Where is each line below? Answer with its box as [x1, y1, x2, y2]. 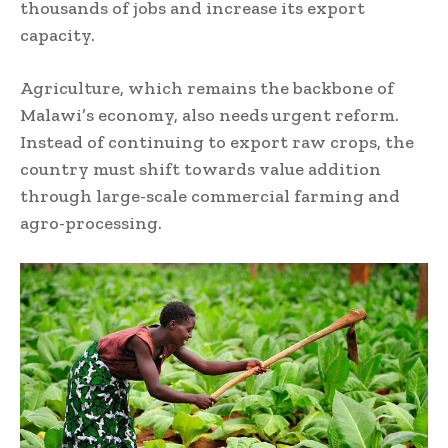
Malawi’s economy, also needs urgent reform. [20, 104, 399, 127]
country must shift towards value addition [20, 158, 381, 181]
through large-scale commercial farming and [20, 185, 400, 208]
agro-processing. [20, 212, 162, 235]
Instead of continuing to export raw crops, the [20, 131, 414, 154]
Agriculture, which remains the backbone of [20, 77, 394, 100]
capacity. [20, 24, 95, 47]
